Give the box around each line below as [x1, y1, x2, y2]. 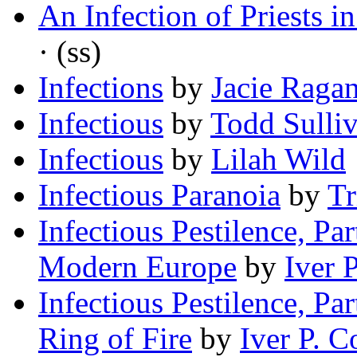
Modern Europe [38, 249, 237, 284]
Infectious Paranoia [38, 178, 280, 213]
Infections [38, 70, 163, 105]
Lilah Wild [211, 142, 346, 177]
